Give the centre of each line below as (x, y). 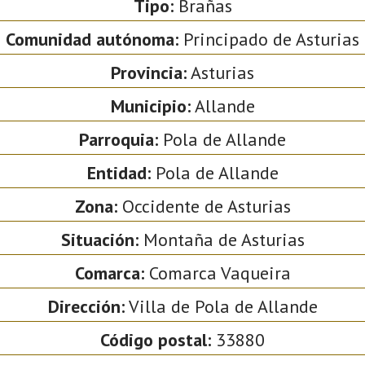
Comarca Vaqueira (217, 273)
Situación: (99, 239)
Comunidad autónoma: (92, 39)
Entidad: (119, 172)
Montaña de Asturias (221, 239)
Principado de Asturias (269, 39)
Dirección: (86, 306)
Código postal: (156, 339)
